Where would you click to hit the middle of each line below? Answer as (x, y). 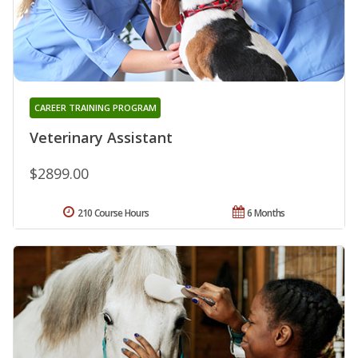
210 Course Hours (113, 213)
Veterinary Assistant (101, 138)
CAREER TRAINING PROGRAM (95, 108)
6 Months (266, 213)
